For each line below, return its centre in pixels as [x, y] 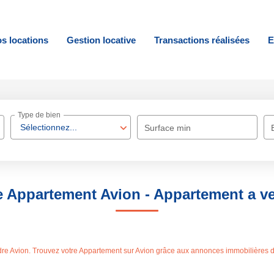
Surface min [168, 128]
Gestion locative [101, 40]
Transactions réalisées [202, 40]
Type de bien [39, 115]
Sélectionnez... [49, 127]
